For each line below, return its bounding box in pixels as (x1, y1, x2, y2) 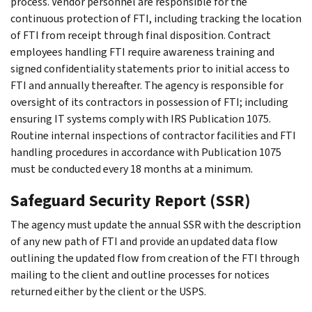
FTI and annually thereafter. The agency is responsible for (10, 77, 283, 93)
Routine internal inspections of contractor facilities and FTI (10, 127, 296, 143)
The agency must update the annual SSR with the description (10, 217, 301, 232)
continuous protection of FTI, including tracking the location (10, 10, 302, 26)
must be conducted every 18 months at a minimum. (10, 161, 253, 176)
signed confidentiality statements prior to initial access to (10, 61, 290, 76)
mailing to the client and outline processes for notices (10, 267, 270, 282)
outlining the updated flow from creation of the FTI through (10, 250, 299, 265)
